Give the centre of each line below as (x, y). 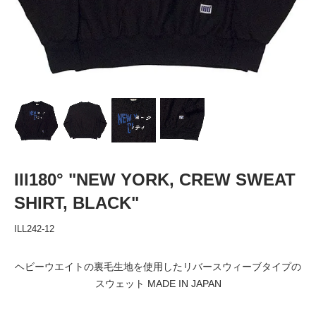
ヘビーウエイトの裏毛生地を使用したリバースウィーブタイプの (158, 266)
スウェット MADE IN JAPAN (158, 283)
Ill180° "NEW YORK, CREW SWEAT (155, 179)
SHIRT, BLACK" (77, 202)
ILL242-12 (34, 229)
